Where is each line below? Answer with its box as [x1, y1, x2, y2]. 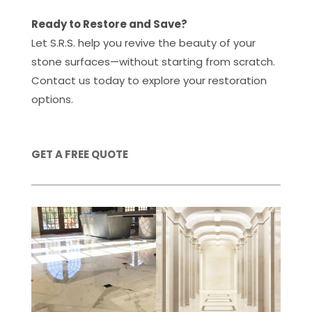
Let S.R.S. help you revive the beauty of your [31, 36, 256, 50]
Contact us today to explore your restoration [31, 73, 267, 88]
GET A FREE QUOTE [31, 147, 128, 162]
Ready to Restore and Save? [31, 17, 187, 31]
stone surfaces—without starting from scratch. [31, 54, 275, 69]
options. [31, 92, 73, 107]
